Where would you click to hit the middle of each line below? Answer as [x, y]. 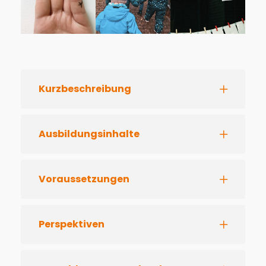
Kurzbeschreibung [85, 89]
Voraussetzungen [84, 179]
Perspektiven [72, 224]
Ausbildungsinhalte [89, 134]
